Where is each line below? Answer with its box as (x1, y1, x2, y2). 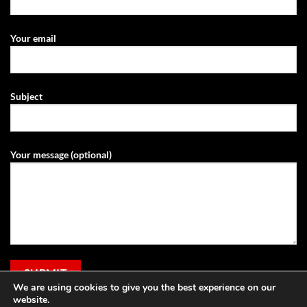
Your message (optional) (10, 148, 112, 160)
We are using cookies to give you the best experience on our (13, 281, 275, 294)
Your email (10, 32, 56, 45)
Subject (10, 90, 42, 103)
